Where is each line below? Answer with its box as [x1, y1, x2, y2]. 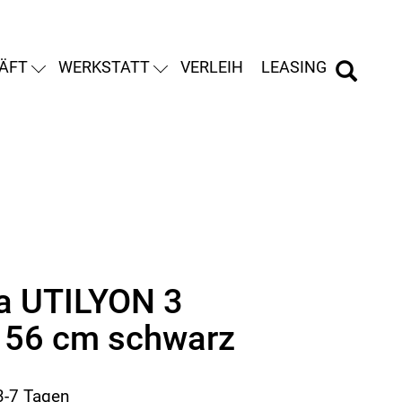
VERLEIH [180, 57, 243, 76]
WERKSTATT [58, 57, 150, 76]
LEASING [261, 57, 327, 76]
